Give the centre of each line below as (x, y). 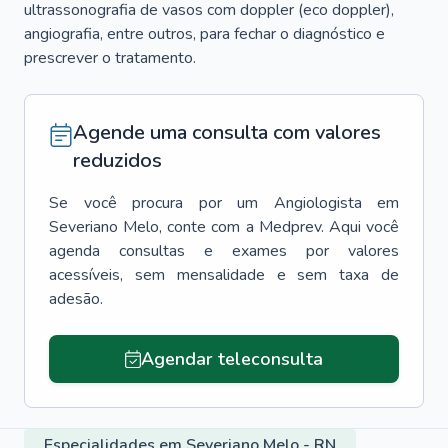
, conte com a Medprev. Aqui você (279, 227)
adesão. (76, 299)
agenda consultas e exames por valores (224, 251)
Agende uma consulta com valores (227, 132)
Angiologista (317, 203)
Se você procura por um (153, 203)
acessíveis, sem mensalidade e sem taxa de (224, 275)
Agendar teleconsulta (231, 359)
